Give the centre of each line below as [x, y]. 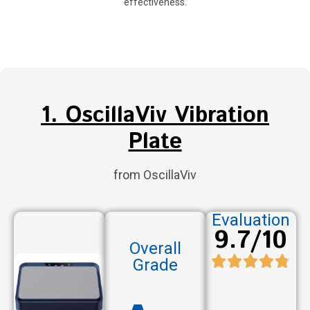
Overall [155, 248]
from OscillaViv [155, 174]
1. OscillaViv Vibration [155, 115]
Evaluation [250, 220]
